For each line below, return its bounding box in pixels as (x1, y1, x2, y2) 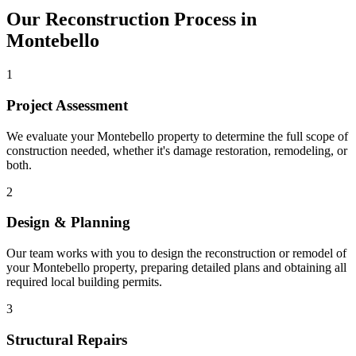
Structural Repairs (6, 331, 127, 348)
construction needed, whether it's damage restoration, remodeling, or (6, 143, 347, 157)
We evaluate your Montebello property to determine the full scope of (6, 129, 348, 143)
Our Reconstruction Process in (6, 9, 257, 30)
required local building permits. (6, 275, 162, 289)
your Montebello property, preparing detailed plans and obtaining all (6, 261, 346, 275)
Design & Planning (6, 214, 130, 231)
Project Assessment (6, 96, 128, 114)
